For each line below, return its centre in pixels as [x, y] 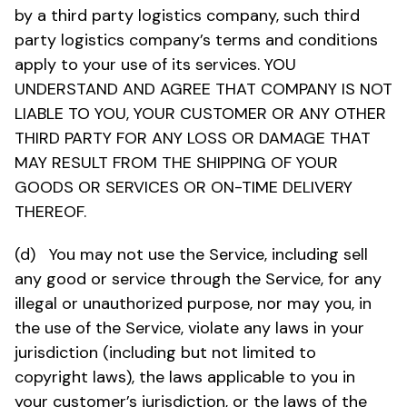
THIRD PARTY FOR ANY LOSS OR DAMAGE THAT [193, 138]
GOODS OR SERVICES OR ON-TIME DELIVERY [184, 187]
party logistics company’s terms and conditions [196, 40]
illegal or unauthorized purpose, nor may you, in [193, 303]
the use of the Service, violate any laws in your [189, 328]
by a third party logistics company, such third [187, 15]
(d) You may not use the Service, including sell [191, 254]
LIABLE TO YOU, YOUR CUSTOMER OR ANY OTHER [200, 113]
